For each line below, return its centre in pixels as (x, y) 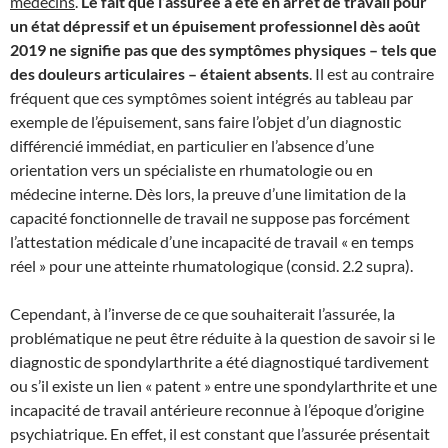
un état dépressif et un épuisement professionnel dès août (215, 25)
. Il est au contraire (371, 73)
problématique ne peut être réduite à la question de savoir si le (222, 337)
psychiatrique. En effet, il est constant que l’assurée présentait (220, 433)
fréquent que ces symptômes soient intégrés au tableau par (211, 97)
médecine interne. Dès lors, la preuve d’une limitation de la (208, 193)
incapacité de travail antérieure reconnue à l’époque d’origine (217, 409)
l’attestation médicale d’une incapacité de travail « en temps (212, 241)
